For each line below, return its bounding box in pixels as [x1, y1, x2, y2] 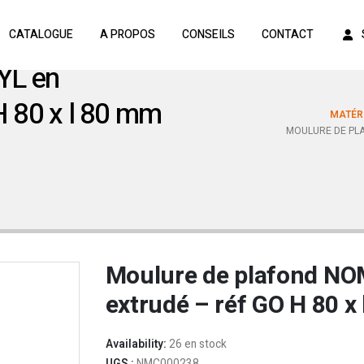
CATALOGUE [8, 26, 73, 43]
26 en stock [168, 336, 227, 353]
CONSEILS [181, 26, 235, 43]
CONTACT [261, 26, 314, 43]
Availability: [105, 336, 169, 353]
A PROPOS [99, 26, 155, 43]
